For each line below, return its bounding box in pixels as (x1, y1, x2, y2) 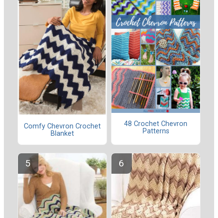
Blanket (51, 129, 74, 138)
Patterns (142, 127, 169, 135)
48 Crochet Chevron (124, 119, 187, 128)
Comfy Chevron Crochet (24, 122, 101, 131)
